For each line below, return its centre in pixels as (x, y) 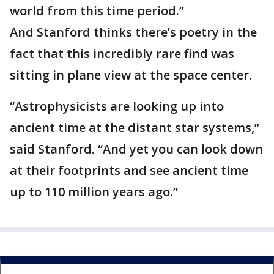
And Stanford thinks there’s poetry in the (133, 32)
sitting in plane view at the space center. (131, 75)
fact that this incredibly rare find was (122, 54)
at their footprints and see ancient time (129, 170)
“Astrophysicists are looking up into (117, 106)
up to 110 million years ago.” (94, 192)
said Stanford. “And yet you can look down (136, 149)
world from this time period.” (97, 11)
